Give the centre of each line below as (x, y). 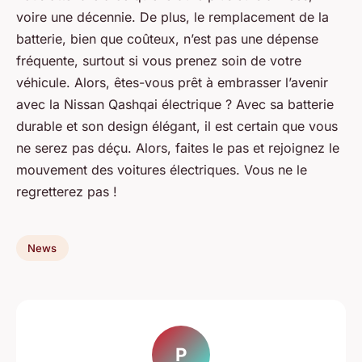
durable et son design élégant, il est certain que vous (177, 126)
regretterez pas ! (67, 192)
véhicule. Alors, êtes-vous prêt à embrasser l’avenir (172, 83)
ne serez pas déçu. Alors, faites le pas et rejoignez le (178, 148)
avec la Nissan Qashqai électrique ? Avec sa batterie (175, 105)
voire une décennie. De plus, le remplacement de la (173, 17)
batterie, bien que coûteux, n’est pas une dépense (167, 39)
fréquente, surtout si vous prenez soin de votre (159, 61)
